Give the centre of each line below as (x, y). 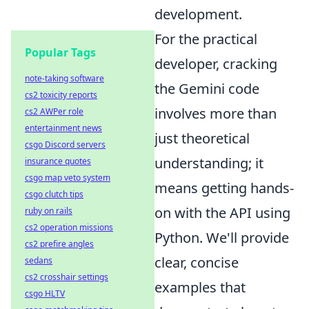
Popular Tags (60, 52)
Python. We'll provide (222, 237)
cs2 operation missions (69, 227)
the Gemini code (207, 88)
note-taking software (64, 78)
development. (198, 14)
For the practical (206, 39)
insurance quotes (58, 161)
